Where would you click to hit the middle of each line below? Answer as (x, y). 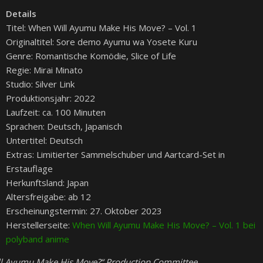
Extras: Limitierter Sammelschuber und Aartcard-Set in (115, 155)
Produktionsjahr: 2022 (50, 98)
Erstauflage (29, 169)
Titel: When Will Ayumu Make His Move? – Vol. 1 (101, 28)
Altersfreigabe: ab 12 (48, 197)
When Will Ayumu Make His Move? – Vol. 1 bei (164, 225)
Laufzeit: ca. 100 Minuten (56, 112)
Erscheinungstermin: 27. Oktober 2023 (84, 211)
